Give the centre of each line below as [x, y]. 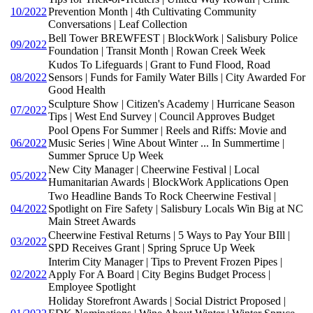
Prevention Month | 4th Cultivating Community [152, 12]
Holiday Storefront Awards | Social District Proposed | [167, 301]
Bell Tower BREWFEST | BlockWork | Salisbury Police [173, 38]
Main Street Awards [92, 221]
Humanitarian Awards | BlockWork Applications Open [168, 182]
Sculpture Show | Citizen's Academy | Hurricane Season [172, 104]
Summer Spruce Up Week [106, 156]
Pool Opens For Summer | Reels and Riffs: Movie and [167, 131]
